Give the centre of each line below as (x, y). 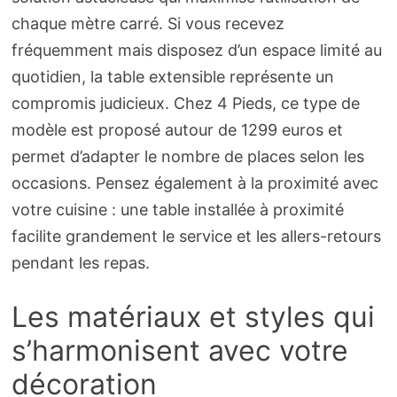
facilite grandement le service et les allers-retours (196, 237)
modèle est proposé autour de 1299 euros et (177, 130)
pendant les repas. (80, 263)
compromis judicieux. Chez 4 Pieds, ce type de (185, 104)
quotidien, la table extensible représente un (172, 77)
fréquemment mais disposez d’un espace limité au (196, 51)
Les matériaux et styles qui (193, 317)
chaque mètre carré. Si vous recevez (148, 24)
